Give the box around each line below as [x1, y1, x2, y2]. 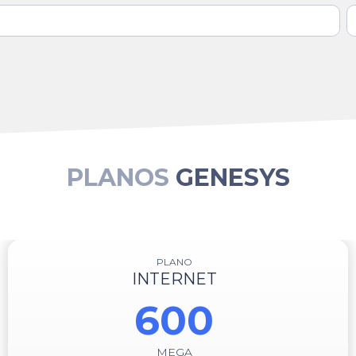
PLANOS [66, 163, 169, 193]
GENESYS [175, 163, 290, 193]
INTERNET [131, 269, 217, 289]
